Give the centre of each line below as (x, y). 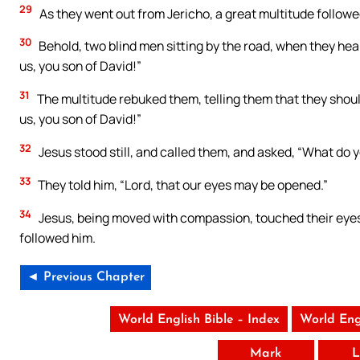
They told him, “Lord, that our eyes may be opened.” (182, 185)
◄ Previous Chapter (86, 277)
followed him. (57, 238)
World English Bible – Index (198, 320)
